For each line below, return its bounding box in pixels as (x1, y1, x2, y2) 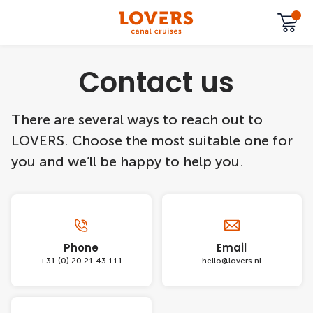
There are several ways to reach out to (11, 111, 263, 128)
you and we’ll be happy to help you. (11, 153, 244, 170)
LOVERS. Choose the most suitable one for (11, 132, 293, 149)
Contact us (79, 63, 234, 102)
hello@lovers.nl (202, 256, 262, 265)
